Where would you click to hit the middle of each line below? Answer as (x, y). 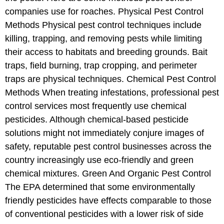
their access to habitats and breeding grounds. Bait (106, 52)
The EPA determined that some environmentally (100, 187)
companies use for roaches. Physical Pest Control (104, 11)
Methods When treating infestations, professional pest (112, 92)
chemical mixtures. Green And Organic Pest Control (108, 173)
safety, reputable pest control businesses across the (108, 146)
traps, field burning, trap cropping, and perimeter (101, 65)
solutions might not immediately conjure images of (104, 133)
